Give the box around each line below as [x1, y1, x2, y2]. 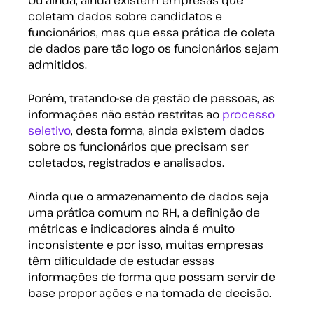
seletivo [28, 123, 71, 138]
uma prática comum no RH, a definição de [28, 205, 260, 220]
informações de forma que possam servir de [28, 269, 275, 285]
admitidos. [28, 57, 87, 72]
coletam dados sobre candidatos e [28, 8, 222, 24]
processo [222, 107, 275, 122]
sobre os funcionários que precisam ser [28, 139, 248, 154]
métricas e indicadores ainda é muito [28, 221, 235, 236]
